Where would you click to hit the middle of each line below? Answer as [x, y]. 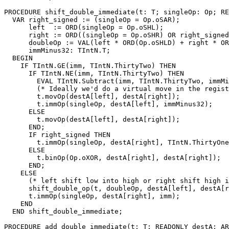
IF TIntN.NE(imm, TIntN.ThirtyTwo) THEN [94, 73]
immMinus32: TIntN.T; [57, 50]
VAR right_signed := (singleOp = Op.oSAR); [92, 19]
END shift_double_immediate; [63, 211]
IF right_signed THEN [57, 134]
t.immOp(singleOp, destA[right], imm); [92, 196]
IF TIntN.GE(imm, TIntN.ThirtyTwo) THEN [90, 65]
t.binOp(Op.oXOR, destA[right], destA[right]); [112, 157]
